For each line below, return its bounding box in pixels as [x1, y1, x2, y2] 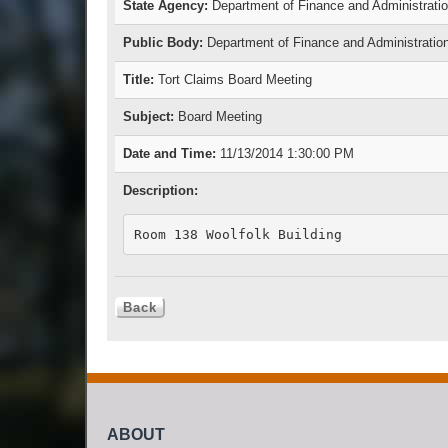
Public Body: [123, 35, 203, 51]
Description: [123, 183, 198, 199]
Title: [123, 72, 154, 88]
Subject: [123, 109, 174, 125]
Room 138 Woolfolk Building [133, 226, 342, 242]
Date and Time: [123, 146, 216, 162]
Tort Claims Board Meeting [154, 72, 312, 88]
